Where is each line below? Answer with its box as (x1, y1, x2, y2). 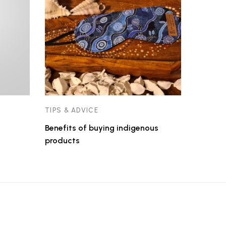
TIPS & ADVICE (45, 106, 98, 115)
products (45, 136, 80, 146)
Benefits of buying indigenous (45, 123, 158, 133)
